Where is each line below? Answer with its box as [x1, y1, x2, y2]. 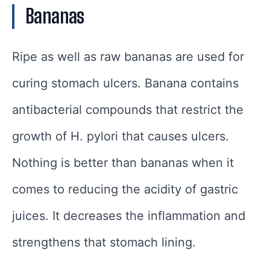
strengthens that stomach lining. [12, 234, 196, 250]
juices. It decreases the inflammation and [12, 208, 245, 223]
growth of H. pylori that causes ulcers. [12, 128, 229, 143]
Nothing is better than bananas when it [12, 155, 234, 170]
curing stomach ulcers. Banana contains [12, 75, 239, 90]
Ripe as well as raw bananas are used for [12, 49, 244, 64]
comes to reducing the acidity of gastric [12, 181, 238, 196]
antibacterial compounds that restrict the [12, 102, 243, 117]
